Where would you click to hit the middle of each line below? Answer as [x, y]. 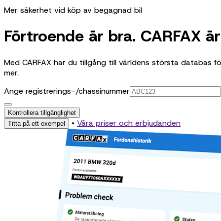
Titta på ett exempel [37, 123]
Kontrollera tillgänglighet [42, 112]
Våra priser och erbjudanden [129, 123]
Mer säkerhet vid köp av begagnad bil [73, 10]
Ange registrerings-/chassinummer [67, 91]
